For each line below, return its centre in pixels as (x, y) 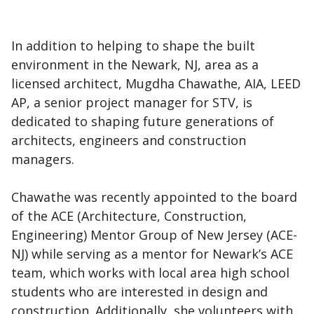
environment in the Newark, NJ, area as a (135, 64)
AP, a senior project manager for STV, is (132, 102)
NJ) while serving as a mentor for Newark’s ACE (152, 254)
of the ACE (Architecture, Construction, (129, 216)
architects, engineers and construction (129, 140)
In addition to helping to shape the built (133, 46)
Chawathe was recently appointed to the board (154, 197)
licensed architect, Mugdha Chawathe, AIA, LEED (156, 83)
